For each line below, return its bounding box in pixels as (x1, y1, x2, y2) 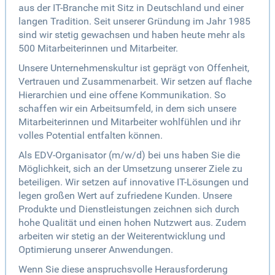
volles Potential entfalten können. (18, 130, 163, 142)
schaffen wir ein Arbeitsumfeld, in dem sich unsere (18, 103, 236, 115)
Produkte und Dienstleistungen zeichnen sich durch (18, 203, 239, 215)
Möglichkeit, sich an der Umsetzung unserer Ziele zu (18, 163, 242, 175)
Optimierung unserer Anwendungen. (18, 244, 173, 256)
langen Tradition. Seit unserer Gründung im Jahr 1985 (18, 15, 250, 28)
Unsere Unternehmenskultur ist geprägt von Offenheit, (18, 62, 249, 74)
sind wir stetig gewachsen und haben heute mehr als (18, 29, 245, 41)
